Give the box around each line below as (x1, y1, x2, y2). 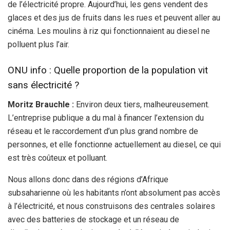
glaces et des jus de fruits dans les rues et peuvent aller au (8, 12, 220, 23)
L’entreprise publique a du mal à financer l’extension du (8, 112, 204, 123)
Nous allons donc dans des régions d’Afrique (8, 174, 168, 184)
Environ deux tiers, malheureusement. (74, 99, 209, 109)
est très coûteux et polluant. (8, 152, 107, 163)
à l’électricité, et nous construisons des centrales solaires (8, 201, 215, 211)
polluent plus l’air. (8, 39, 71, 49)
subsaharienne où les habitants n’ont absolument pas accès (8, 187, 220, 198)
